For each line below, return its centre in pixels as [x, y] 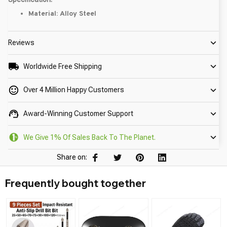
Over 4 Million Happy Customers [73, 90]
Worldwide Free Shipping [62, 66]
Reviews [21, 42]
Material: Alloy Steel [62, 14]
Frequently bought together [75, 183]
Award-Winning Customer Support [78, 113]
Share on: [72, 157]
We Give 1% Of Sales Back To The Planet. [89, 137]
